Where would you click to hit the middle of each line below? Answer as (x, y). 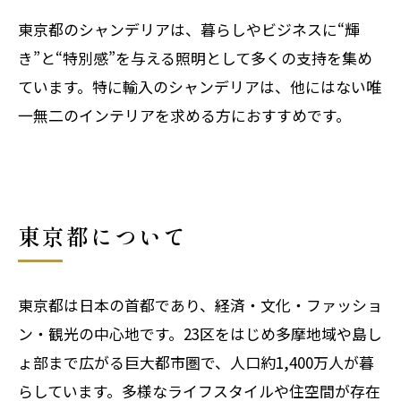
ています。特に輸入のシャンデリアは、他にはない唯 (200, 86)
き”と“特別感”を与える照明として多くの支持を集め (195, 57)
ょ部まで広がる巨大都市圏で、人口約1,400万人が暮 (196, 362)
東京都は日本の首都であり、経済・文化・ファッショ (200, 304)
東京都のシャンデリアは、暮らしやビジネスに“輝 (189, 29)
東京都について (102, 235)
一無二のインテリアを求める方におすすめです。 (184, 115)
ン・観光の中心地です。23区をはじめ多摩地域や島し (200, 333)
